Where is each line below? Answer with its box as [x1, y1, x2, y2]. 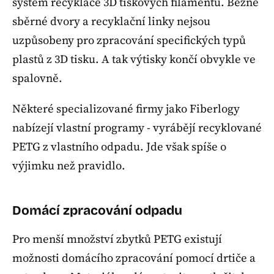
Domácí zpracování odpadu [12, 202, 182, 218]
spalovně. [12, 70, 62, 86]
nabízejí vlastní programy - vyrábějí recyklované [12, 120, 262, 136]
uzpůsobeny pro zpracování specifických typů [12, 32, 246, 48]
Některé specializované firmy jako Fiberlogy [12, 101, 240, 117]
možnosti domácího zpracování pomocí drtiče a [12, 250, 256, 266]
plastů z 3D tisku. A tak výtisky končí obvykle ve [12, 51, 256, 67]
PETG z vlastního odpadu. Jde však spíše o [12, 139, 226, 155]
